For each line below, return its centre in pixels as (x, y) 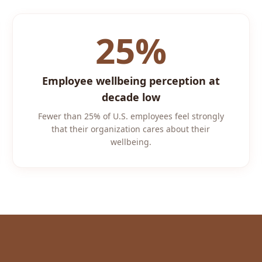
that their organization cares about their (131, 129)
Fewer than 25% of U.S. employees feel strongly (131, 116)
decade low (131, 97)
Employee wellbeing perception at (131, 81)
